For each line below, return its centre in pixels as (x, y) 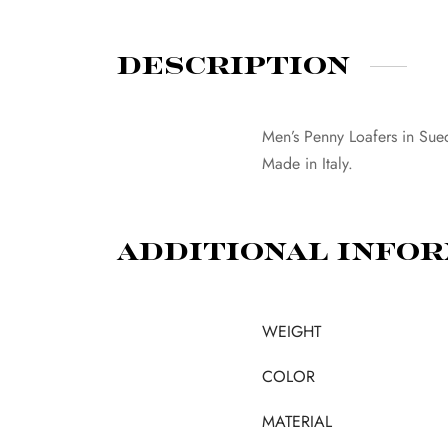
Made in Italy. (307, 163)
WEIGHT (291, 332)
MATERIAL (297, 422)
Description (233, 65)
